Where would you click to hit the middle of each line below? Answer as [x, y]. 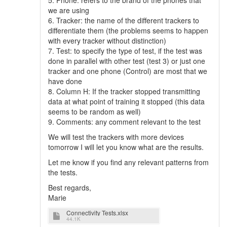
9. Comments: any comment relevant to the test [124, 122]
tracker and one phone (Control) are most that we [128, 71]
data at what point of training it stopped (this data [126, 101]
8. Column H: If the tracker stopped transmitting [124, 91]
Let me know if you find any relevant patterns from [128, 162]
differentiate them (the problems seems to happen [128, 30]
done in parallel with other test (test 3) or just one [127, 61]
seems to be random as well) [94, 111]
